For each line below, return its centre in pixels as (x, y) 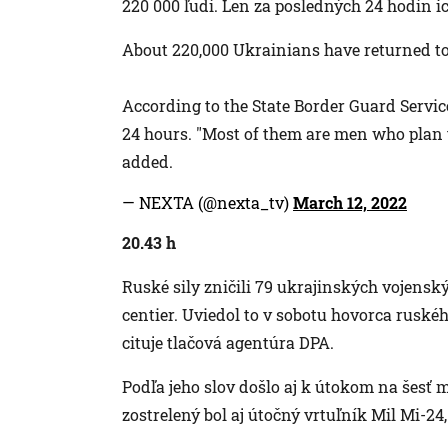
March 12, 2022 (350, 202)
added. (147, 161)
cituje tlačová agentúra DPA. (228, 342)
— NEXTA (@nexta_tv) (207, 202)
